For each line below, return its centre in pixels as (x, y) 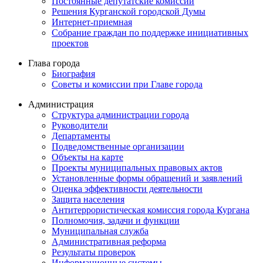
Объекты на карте (87, 157)
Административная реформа (109, 241)
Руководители (80, 125)
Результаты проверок (94, 252)
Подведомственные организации (118, 146)
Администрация (61, 104)
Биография (73, 73)
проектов (70, 43)
